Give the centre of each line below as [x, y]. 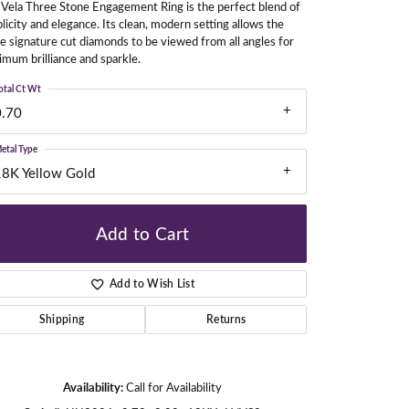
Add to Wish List [152, 283]
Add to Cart [142, 233]
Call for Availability [174, 386]
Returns [226, 319]
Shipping [62, 319]
